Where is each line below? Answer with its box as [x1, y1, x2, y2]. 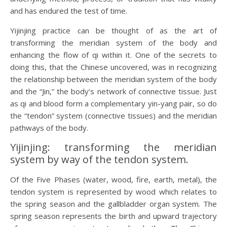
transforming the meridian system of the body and [10, 37, 217, 48]
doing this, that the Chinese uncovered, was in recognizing [10, 62, 217, 72]
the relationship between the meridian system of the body [10, 74, 217, 85]
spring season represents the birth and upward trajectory [10, 211, 217, 221]
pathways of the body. [10, 123, 88, 133]
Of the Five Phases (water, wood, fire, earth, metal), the [10, 174, 217, 185]
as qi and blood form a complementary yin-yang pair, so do [10, 98, 217, 109]
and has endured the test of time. [10, 6, 127, 16]
